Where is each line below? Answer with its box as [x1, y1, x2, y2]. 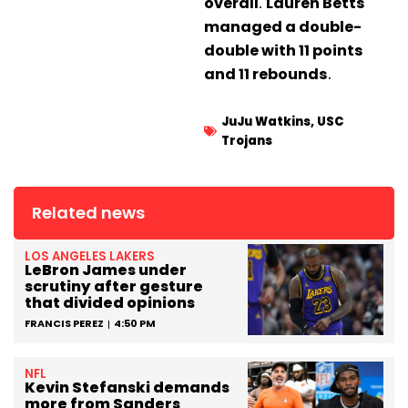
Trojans [221, 132, 272, 150]
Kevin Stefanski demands [25, 377, 229, 399]
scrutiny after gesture [25, 276, 203, 298]
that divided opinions [25, 292, 195, 314]
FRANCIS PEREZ [25, 317, 104, 331]
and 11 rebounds [204, 64, 328, 86]
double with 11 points [204, 40, 363, 62]
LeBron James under [25, 260, 187, 281]
